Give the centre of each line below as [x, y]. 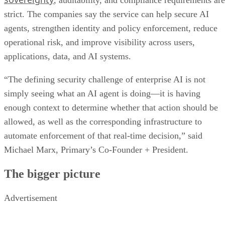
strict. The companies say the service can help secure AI [106, 14]
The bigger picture [52, 174]
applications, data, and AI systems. [68, 57]
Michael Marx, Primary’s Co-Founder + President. [96, 150]
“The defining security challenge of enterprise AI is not [105, 80]
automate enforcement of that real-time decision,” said [103, 136]
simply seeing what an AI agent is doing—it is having [102, 94]
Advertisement [31, 198]
